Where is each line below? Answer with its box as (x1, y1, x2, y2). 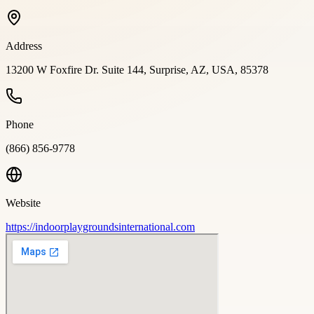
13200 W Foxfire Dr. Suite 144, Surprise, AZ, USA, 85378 (6, 63, 268, 76)
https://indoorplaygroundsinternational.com (6, 220, 195, 233)
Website (6, 196, 41, 209)
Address (6, 39, 42, 52)
